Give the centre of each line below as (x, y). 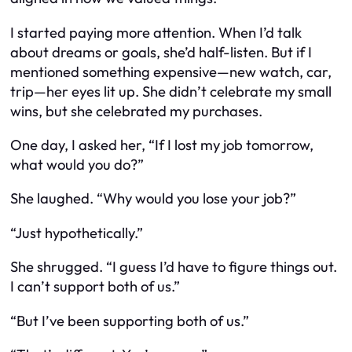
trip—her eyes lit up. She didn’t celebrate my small (171, 91)
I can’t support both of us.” (95, 287)
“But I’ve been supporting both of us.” (130, 321)
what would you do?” (77, 165)
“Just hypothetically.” (77, 233)
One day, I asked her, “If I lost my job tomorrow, (162, 145)
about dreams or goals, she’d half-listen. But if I (161, 52)
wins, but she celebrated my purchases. (136, 111)
